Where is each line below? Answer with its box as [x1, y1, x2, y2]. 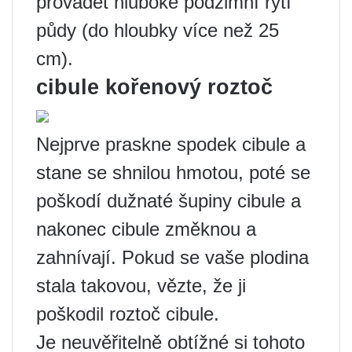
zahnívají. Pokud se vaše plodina [36, 247, 309, 269]
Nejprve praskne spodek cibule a [36, 134, 306, 156]
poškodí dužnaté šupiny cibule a [36, 190, 301, 212]
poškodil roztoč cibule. [36, 303, 219, 325]
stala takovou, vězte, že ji [36, 275, 246, 297]
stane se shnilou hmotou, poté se [36, 162, 310, 184]
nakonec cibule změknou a [36, 218, 256, 240]
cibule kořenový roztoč [36, 75, 273, 100]
